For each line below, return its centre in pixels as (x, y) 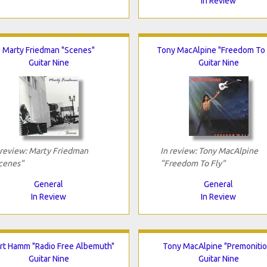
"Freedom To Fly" (193, 163)
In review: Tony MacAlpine (209, 150)
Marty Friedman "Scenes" (49, 50)
